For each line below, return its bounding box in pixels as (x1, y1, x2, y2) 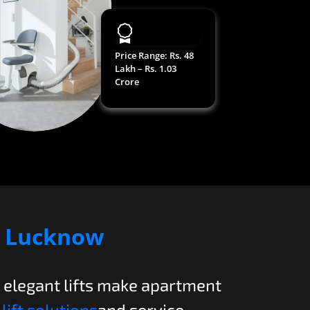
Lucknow (5, 221, 104, 251)
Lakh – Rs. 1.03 (114, 62, 176, 75)
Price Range (114, 49, 165, 62)
